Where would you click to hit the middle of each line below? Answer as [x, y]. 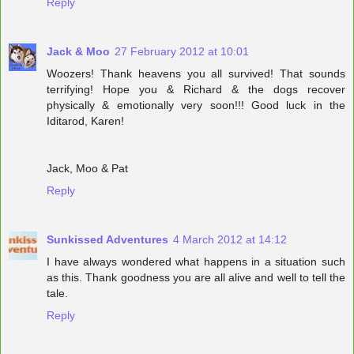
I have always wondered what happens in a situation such [196, 261]
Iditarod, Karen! [85, 121]
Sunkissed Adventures [107, 239]
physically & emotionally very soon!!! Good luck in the [196, 105]
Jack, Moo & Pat [87, 168]
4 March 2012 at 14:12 [230, 239]
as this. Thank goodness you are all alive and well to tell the [196, 277]
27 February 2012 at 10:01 [182, 51]
